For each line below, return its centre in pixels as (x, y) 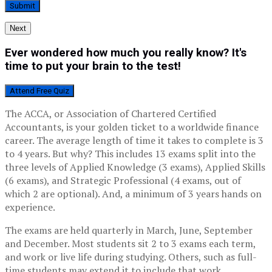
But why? (73, 153)
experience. (30, 207)
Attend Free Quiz (39, 90)
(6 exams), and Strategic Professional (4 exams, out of (123, 180)
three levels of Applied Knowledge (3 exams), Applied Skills (135, 167)
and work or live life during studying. (87, 257)
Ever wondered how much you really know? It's (126, 53)
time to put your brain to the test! (93, 66)
